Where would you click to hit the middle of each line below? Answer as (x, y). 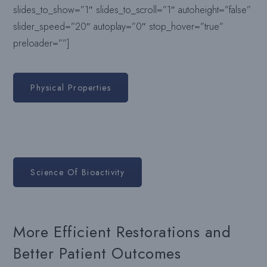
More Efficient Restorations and (122, 232)
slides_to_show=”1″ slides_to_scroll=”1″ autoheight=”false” (132, 10)
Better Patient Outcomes (97, 253)
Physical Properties (71, 87)
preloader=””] (42, 43)
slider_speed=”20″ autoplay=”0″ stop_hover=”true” (119, 26)
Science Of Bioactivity (78, 172)
